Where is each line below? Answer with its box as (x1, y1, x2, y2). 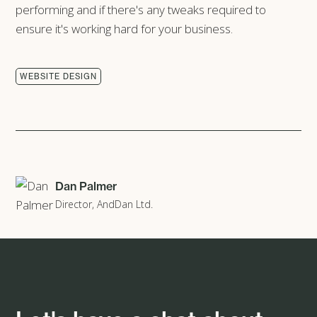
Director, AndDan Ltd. (55, 197, 154, 212)
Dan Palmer (55, 179, 117, 194)
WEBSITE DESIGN (20, 71, 98, 81)
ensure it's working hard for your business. (16, 20, 234, 37)
